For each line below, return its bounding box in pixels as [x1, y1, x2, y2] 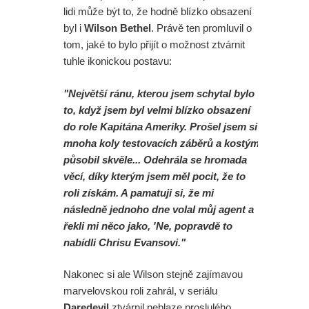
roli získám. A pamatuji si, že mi [63, 186, 214, 199]
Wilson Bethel [84, 22, 151, 34]
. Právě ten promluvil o [151, 22, 252, 34]
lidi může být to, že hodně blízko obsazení [63, 6, 252, 18]
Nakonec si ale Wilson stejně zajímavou [63, 268, 243, 281]
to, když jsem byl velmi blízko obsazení [63, 103, 250, 116]
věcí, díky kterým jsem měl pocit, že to [63, 170, 246, 182]
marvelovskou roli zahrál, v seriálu [63, 285, 217, 297]
